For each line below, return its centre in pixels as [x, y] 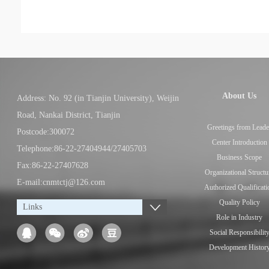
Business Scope [240, 157]
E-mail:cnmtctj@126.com [61, 182]
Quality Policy [239, 202]
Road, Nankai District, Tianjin [70, 115]
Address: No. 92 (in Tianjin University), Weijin [98, 98]
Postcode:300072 [46, 132]
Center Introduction [239, 142]
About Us [240, 96]
